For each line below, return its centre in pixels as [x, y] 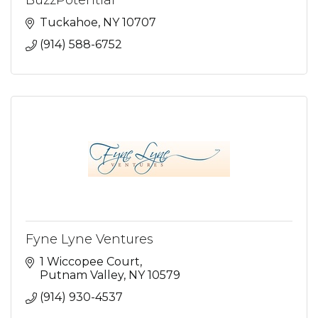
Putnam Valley [82, 275]
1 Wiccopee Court [90, 262]
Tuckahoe [69, 22]
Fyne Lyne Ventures [89, 239]
